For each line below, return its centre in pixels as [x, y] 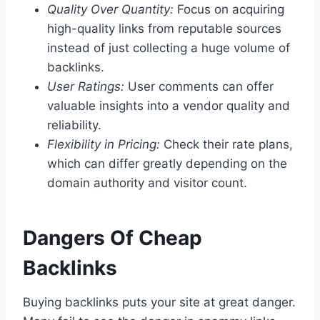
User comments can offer [199, 87]
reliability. [74, 125]
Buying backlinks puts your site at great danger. [159, 302]
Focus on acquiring [229, 10]
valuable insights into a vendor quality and [169, 106]
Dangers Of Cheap [112, 238]
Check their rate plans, [226, 145]
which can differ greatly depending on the [167, 164]
